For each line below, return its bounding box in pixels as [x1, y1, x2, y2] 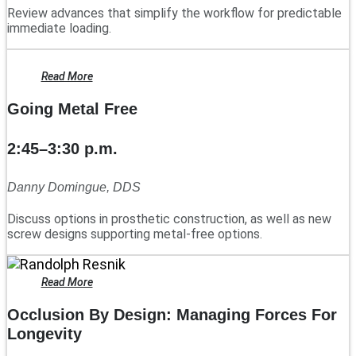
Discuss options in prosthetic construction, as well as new [7, 211, 331, 227]
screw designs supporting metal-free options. [7, 226, 262, 242]
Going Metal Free [7, 99, 137, 118]
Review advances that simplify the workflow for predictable [7, 5, 342, 21]
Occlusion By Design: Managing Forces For [7, 306, 337, 324]
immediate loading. [7, 20, 111, 36]
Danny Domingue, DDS [7, 180, 141, 194]
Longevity [7, 325, 82, 343]
